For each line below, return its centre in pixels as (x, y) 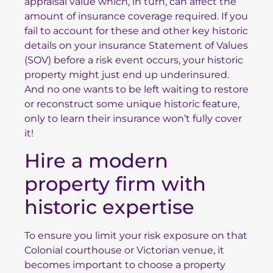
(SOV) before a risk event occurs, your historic (134, 60)
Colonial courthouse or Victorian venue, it (124, 250)
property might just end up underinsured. (127, 74)
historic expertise (109, 207)
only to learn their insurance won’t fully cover (133, 118)
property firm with (115, 183)
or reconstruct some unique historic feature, (132, 104)
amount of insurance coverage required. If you (136, 16)
